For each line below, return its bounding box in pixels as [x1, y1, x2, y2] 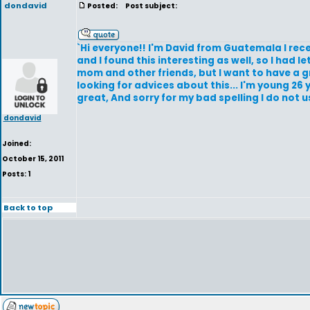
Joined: [2, 138, 31, 149]
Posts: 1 [2, 169, 30, 179]
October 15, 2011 [2, 154, 64, 164]
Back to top [3, 201, 53, 213]
